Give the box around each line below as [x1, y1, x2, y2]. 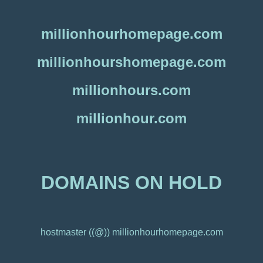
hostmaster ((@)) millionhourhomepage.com [40, 227, 223, 238]
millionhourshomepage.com [37, 53, 226, 70]
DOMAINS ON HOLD [41, 171, 222, 193]
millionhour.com [76, 110, 187, 126]
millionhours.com [72, 82, 191, 98]
